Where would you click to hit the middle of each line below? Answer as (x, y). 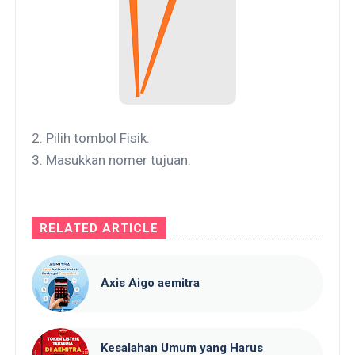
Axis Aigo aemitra (151, 283)
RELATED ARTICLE (99, 228)
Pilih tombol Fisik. (98, 137)
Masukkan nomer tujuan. (119, 160)
